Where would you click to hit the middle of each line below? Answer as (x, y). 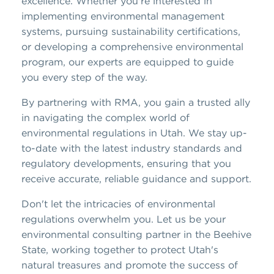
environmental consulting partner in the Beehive (136, 234)
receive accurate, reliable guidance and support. (136, 178)
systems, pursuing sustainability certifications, (131, 31)
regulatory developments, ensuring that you (126, 163)
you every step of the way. (84, 77)
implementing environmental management (123, 16)
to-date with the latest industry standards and (132, 148)
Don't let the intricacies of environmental (118, 203)
